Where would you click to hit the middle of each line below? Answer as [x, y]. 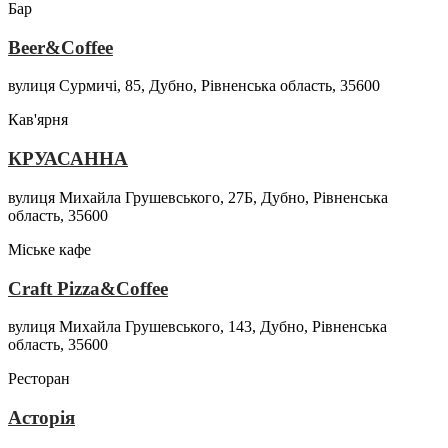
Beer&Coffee [60, 47]
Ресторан [39, 379]
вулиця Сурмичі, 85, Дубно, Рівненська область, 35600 [194, 86]
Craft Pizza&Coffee [88, 288]
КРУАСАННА [68, 159]
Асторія [41, 417]
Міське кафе [49, 249]
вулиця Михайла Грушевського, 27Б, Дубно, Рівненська [198, 197]
